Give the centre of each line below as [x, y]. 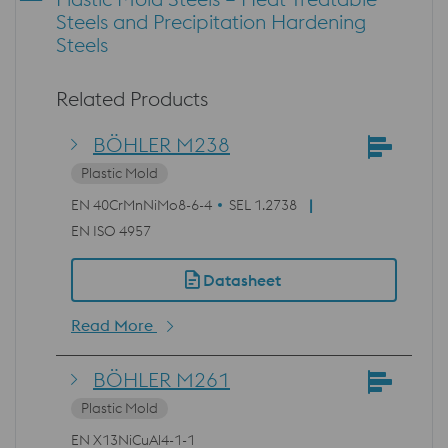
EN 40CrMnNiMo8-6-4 [141, 204]
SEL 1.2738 [263, 204]
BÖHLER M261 [161, 379]
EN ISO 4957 [111, 230]
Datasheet [242, 279]
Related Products [132, 98]
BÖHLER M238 [161, 144]
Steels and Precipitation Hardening [211, 21]
